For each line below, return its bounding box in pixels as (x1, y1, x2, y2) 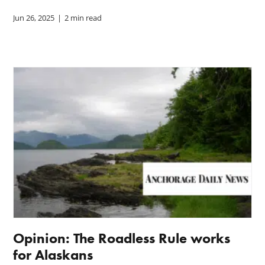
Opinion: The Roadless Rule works (13, 229, 231, 247)
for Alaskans (13, 245, 93, 263)
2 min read (64, 12, 102, 24)
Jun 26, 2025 (13, 12, 55, 24)
